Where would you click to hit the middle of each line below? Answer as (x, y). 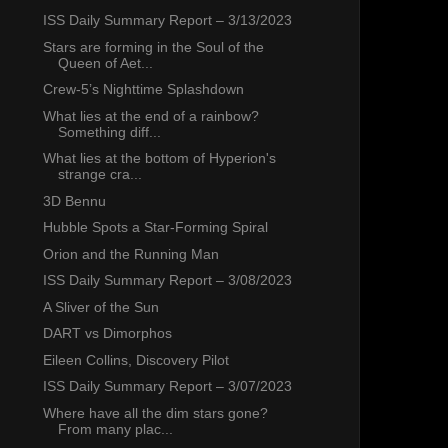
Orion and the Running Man (130, 253)
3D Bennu (74, 200)
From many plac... (115, 428)
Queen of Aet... (105, 62)
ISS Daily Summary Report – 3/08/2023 (167, 280)
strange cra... (99, 174)
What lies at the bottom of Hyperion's (159, 158)
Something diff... (109, 131)
